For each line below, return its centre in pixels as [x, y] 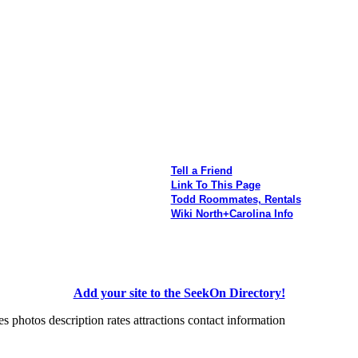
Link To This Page [215, 185]
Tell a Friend [201, 170]
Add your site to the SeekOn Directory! [179, 292]
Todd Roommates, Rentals [236, 199]
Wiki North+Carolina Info [232, 213]
